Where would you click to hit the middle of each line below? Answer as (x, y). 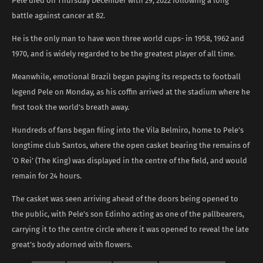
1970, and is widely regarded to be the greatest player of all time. (124, 53)
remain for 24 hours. (47, 176)
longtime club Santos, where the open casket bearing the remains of (131, 145)
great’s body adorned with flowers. (72, 244)
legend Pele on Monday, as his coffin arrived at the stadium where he (131, 92)
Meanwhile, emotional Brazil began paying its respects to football (126, 76)
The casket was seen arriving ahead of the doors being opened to (125, 198)
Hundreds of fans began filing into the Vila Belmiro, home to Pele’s (128, 130)
